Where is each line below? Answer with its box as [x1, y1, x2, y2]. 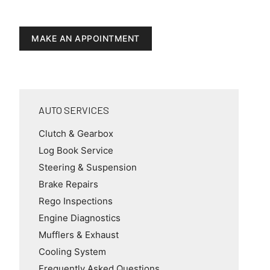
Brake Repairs [39, 178, 98, 190]
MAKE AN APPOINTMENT [31, 33, 140, 43]
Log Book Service [39, 144, 113, 156]
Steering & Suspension [39, 161, 137, 173]
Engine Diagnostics [39, 212, 121, 224]
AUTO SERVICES [39, 104, 109, 116]
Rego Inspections [39, 195, 113, 207]
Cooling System [39, 245, 106, 257]
